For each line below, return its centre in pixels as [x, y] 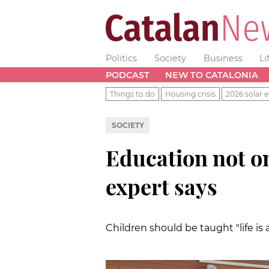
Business [223, 58]
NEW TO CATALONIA [211, 75]
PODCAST [128, 75]
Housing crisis [190, 94]
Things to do [132, 94]
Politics [121, 58]
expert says [162, 186]
